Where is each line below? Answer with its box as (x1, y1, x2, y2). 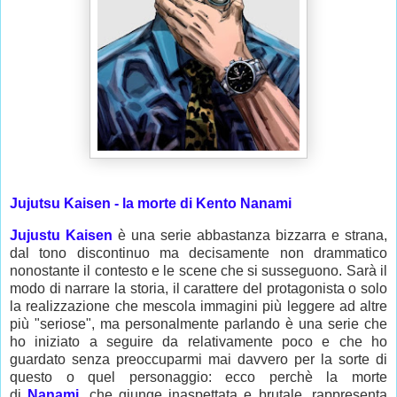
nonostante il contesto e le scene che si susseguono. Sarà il (10, 263, 387, 279)
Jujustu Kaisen (10, 228, 113, 244)
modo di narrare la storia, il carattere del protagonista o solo (10, 281, 387, 297)
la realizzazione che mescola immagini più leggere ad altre (10, 299, 387, 315)
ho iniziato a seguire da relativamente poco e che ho (10, 334, 387, 350)
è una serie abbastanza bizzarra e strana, (113, 228, 387, 244)
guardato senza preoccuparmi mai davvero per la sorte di (10, 352, 387, 368)
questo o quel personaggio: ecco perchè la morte (10, 370, 387, 385)
